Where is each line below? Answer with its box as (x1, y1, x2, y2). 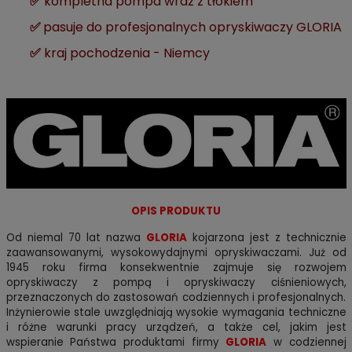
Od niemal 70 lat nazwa (5, 230, 146, 246)
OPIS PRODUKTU (131, 203, 221, 219)
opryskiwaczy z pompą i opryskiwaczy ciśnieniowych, (5, 275, 346, 291)
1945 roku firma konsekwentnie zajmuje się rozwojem (5, 260, 346, 276)
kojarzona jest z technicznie (186, 230, 346, 246)
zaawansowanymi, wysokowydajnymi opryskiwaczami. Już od (5, 245, 346, 261)
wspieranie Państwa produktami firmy (5, 335, 226, 350)
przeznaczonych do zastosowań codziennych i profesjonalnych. (5, 290, 346, 306)
